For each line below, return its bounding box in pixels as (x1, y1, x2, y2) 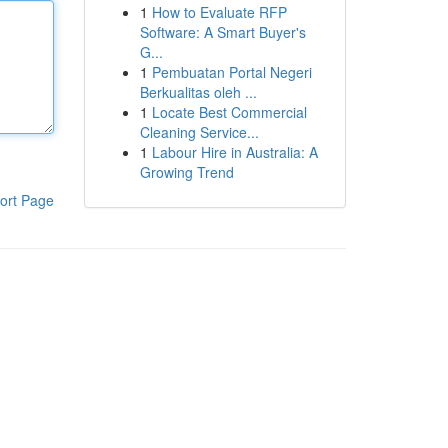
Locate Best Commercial (151, 102, 307, 122)
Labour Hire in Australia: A (151, 142, 318, 162)
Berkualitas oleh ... (139, 82, 257, 102)
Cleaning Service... (139, 122, 259, 142)
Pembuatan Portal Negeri (151, 62, 312, 82)
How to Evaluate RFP (151, 2, 287, 22)
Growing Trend (139, 162, 234, 182)
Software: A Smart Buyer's (139, 22, 306, 42)
